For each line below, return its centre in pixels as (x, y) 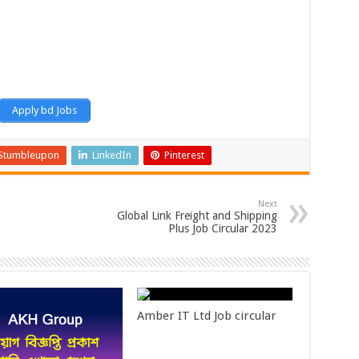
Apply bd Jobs (44, 111)
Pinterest (184, 155)
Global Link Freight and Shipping (197, 216)
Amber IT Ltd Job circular (207, 316)
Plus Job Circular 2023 (222, 229)
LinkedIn (111, 155)
